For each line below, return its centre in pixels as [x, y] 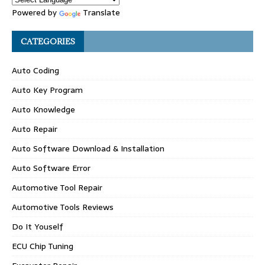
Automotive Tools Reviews [63, 207]
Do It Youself [38, 226]
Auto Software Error [51, 168]
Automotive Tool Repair [57, 187]
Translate [101, 12]
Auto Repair [35, 129]
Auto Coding [35, 70]
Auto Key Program [47, 90]
